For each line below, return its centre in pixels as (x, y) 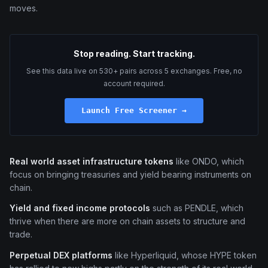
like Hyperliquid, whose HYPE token (185, 255)
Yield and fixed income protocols (80, 208)
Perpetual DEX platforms (61, 255)
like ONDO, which (209, 161)
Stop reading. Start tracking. (134, 53)
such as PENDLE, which (197, 208)
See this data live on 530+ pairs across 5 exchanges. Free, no (134, 71)
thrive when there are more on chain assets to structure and (127, 221)
